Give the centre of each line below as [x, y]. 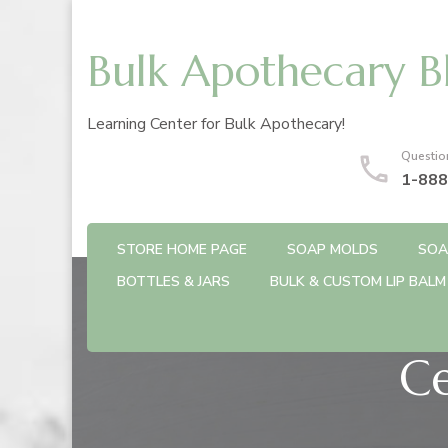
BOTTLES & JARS [173, 281]
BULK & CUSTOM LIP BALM [358, 281]
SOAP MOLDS [332, 249]
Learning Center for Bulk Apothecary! [216, 124]
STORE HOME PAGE [182, 249]
